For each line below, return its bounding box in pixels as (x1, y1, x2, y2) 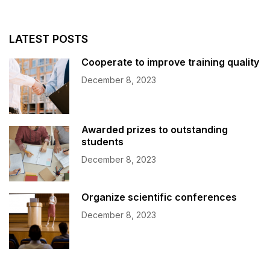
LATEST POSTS (9, 33, 88, 46)
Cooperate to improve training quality (81, 56, 259, 69)
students (81, 136, 124, 148)
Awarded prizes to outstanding (81, 124, 228, 136)
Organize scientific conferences (81, 191, 237, 204)
